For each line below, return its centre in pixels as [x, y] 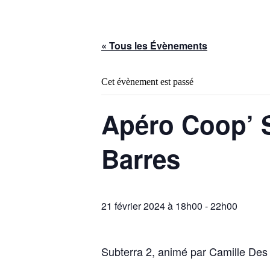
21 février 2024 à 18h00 [152, 206]
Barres [141, 159]
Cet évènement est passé [147, 82]
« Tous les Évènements [154, 46]
